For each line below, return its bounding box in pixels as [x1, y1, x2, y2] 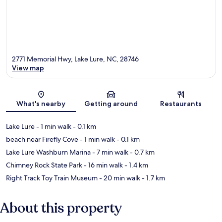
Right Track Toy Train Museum [6, 173, 98, 183]
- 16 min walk [82, 161, 123, 170]
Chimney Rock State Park [6, 161, 82, 170]
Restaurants [160, 99, 202, 109]
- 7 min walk [91, 148, 128, 157]
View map [12, 63, 44, 73]
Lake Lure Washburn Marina [6, 148, 91, 157]
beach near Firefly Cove [6, 135, 78, 144]
